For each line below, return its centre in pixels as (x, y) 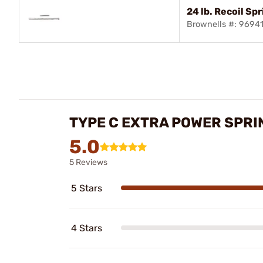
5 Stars (87, 188)
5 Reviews (88, 162)
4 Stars (87, 228)
